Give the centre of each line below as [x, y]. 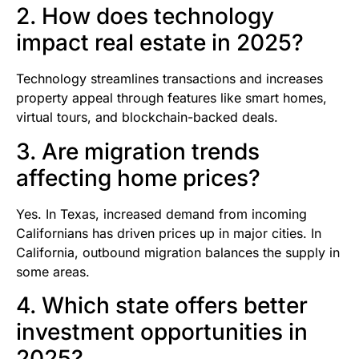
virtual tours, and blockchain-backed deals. [147, 117]
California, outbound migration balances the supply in [178, 252]
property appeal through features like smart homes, [171, 98]
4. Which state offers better [162, 306]
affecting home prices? [138, 177]
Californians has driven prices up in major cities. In [169, 233]
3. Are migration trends [138, 151]
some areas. [53, 271]
